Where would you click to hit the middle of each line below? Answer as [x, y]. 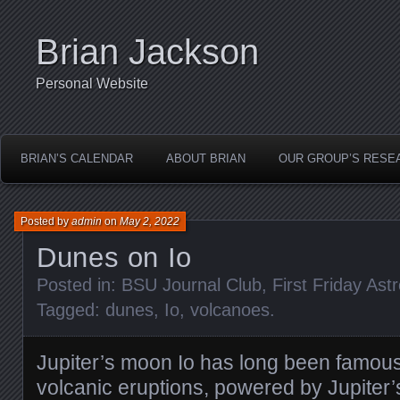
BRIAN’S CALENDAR [77, 158]
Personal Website [92, 83]
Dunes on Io [114, 258]
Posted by [46, 221]
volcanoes [230, 310]
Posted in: [79, 285]
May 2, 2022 [150, 221]
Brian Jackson [147, 52]
